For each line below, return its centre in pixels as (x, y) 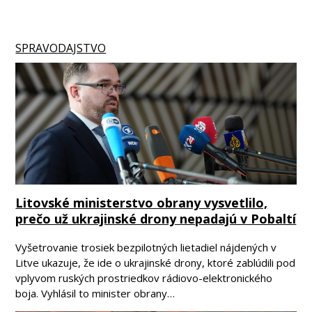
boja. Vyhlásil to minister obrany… (95, 293)
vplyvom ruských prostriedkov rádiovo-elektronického (144, 278)
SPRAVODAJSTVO (61, 48)
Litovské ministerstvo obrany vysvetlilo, (142, 202)
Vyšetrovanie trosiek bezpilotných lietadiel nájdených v (146, 247)
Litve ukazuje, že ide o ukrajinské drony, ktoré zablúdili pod (156, 262)
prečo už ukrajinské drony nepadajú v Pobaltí (156, 218)
